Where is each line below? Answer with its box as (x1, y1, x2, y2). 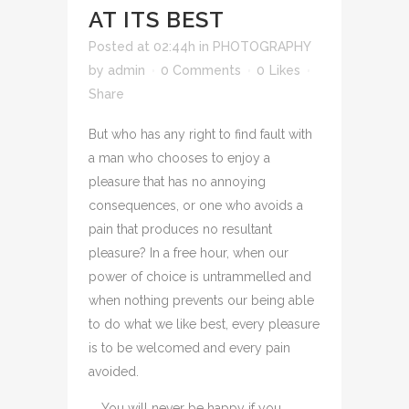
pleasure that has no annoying (89, 174, 266, 189)
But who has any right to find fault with (89, 127, 312, 142)
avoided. (89, 364, 139, 379)
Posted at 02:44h (89, 39, 195, 54)
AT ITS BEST (89, 6, 225, 33)
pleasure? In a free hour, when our (89, 246, 288, 260)
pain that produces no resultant (89, 222, 272, 236)
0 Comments (161, 63, 241, 78)
